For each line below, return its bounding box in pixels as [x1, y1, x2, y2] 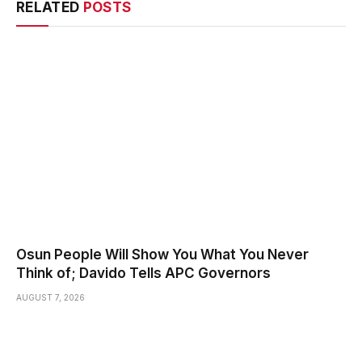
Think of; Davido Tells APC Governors [16, 265, 271, 282]
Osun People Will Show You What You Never [16, 246, 309, 263]
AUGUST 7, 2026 [16, 293, 85, 303]
